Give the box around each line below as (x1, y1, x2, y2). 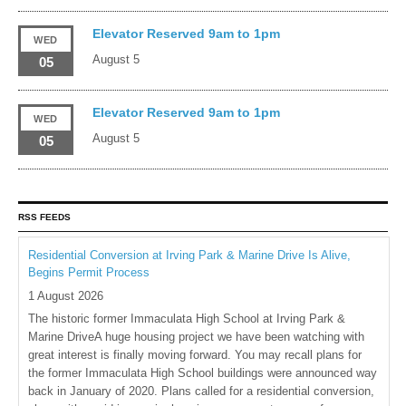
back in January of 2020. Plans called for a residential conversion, (28, 384, 374, 398)
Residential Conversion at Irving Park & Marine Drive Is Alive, (28, 248, 351, 262)
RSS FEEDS (18, 212, 71, 222)
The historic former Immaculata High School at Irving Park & (28, 312, 345, 325)
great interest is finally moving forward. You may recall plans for (28, 348, 362, 362)
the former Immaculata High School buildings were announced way (28, 366, 377, 380)
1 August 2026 (28, 288, 103, 303)
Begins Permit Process (28, 266, 150, 279)
